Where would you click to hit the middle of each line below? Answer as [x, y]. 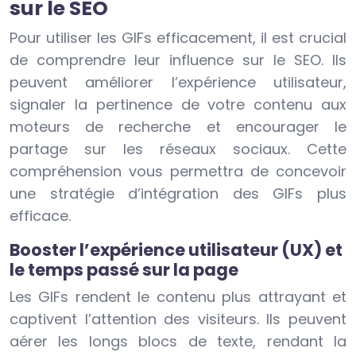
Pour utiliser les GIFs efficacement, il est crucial [178, 38]
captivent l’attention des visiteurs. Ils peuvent [178, 319]
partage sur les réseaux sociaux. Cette [178, 149]
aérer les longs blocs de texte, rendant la [178, 342]
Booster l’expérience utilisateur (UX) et [176, 250]
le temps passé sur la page [124, 270]
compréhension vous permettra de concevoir [178, 172]
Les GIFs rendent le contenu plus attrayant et [178, 297]
